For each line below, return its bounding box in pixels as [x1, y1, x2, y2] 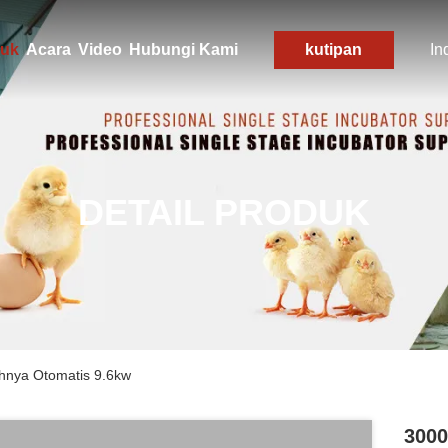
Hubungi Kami [128, 41, 238, 58]
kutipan [305, 41, 362, 58]
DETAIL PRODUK [78, 192, 370, 233]
